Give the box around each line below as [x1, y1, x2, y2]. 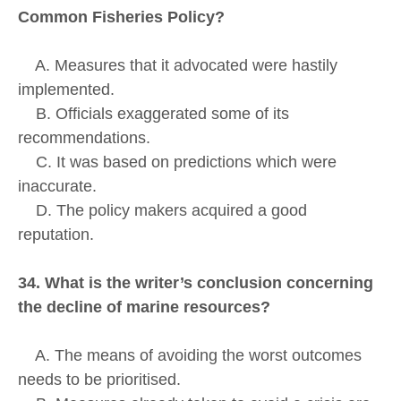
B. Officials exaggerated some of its [18, 105, 289, 124]
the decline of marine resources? [18, 298, 270, 317]
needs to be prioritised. [18, 371, 181, 389]
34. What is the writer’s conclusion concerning [18, 274, 373, 293]
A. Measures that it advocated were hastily [18, 56, 337, 75]
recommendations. [18, 129, 150, 148]
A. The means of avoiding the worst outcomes [18, 346, 362, 365]
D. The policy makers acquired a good [18, 201, 307, 220]
